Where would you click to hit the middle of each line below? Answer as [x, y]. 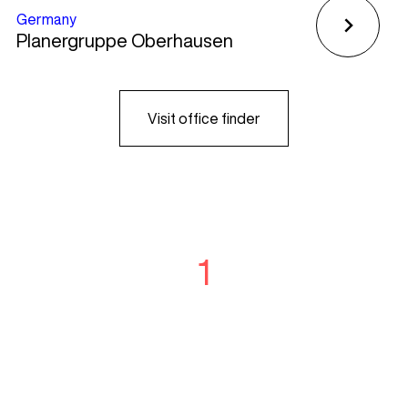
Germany [46, 19]
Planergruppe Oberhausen [124, 40]
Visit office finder [204, 118]
